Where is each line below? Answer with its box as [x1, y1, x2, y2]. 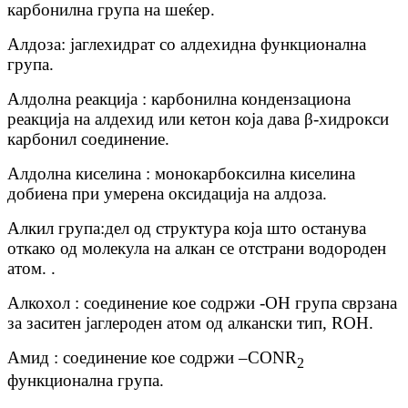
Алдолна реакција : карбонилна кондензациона [7, 88, 351, 108]
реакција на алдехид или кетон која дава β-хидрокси [7, 108, 389, 128]
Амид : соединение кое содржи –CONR [7, 347, 297, 367]
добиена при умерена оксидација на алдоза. [7, 183, 327, 203]
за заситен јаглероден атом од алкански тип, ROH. [7, 312, 373, 332]
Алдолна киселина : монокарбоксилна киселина [7, 163, 355, 183]
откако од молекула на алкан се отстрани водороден [7, 238, 386, 258]
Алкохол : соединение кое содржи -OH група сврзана [7, 292, 397, 312]
